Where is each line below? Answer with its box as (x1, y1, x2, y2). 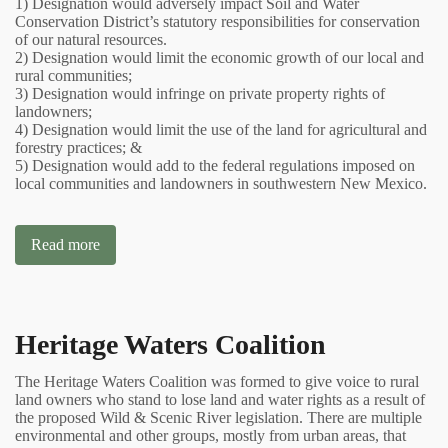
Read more (31, 235, 100, 253)
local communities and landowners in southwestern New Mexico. (15, 174, 431, 192)
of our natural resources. (15, 30, 167, 48)
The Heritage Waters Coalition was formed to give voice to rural (15, 372, 419, 390)
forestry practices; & (15, 138, 142, 156)
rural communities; (15, 66, 132, 84)
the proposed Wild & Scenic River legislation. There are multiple (15, 408, 422, 426)
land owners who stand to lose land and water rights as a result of (15, 390, 425, 408)
